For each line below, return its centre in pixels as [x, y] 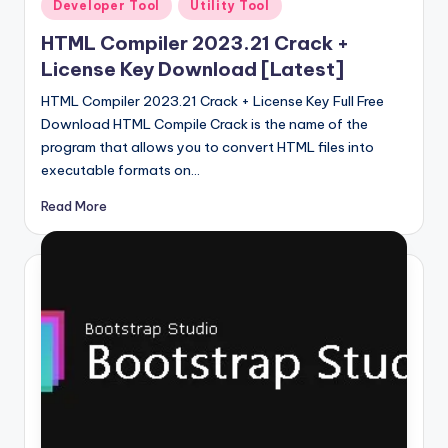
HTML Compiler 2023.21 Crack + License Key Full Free [212, 101]
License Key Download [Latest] [192, 69]
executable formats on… [120, 170]
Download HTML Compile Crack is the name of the [204, 124]
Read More [74, 206]
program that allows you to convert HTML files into [207, 147]
